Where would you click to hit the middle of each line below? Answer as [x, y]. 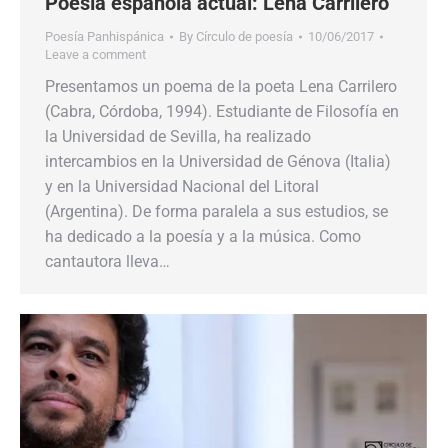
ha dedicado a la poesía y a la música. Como [203, 237]
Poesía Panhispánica [104, 37]
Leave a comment [95, 55]
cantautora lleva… [107, 262]
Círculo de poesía [244, 37]
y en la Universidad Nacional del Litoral [182, 187]
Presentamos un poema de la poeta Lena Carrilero [221, 87]
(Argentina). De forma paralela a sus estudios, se [216, 212]
